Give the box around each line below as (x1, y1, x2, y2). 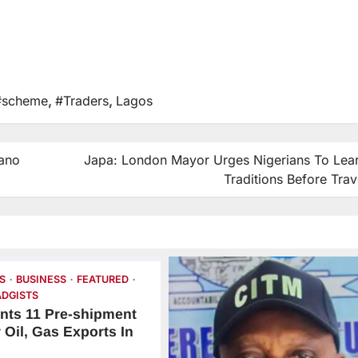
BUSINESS (16, 272, 67, 285)
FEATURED (77, 272, 129, 285)
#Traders (55, 92, 109, 109)
